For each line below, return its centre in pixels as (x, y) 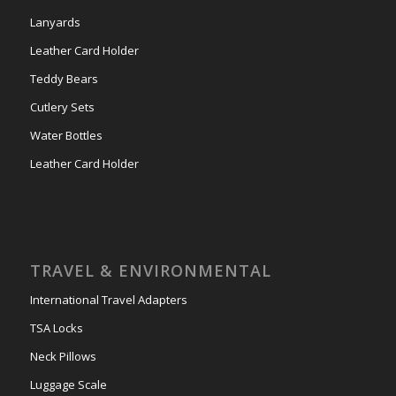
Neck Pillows (63, 356)
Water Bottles (66, 135)
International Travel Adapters (108, 299)
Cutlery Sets (62, 107)
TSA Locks (56, 327)
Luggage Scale (68, 384)
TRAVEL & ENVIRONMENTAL (150, 270)
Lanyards (55, 22)
